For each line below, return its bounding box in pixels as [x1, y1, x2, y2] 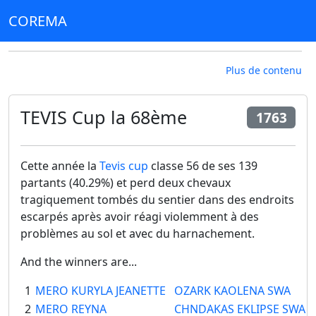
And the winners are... [20, 254, 137, 270]
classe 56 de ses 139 [148, 158, 257, 174]
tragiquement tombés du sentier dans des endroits [20, 192, 294, 208]
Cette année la [20, 158, 99, 174]
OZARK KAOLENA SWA [174, 283, 291, 299]
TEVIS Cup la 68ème [20, 105, 187, 129]
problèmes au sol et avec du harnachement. [20, 226, 257, 242]
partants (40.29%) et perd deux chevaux [20, 175, 231, 191]
